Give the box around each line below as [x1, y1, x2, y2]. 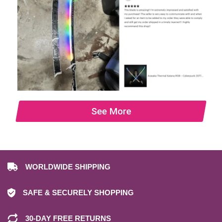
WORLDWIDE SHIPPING [25, 162, 111, 171]
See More [91, 105, 131, 117]
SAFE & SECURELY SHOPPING [23, 188, 134, 197]
